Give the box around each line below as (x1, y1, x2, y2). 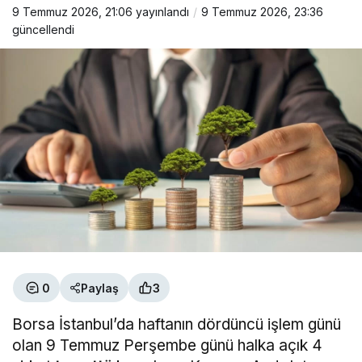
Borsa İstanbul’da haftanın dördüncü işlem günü (12, 315, 342, 334)
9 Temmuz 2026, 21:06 (12, 5, 133, 19)
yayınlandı (133, 5, 189, 19)
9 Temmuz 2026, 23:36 (201, 5, 323, 19)
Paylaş (81, 280, 119, 295)
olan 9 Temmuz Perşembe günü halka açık (12, 336, 309, 355)
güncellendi (12, 23, 74, 36)
